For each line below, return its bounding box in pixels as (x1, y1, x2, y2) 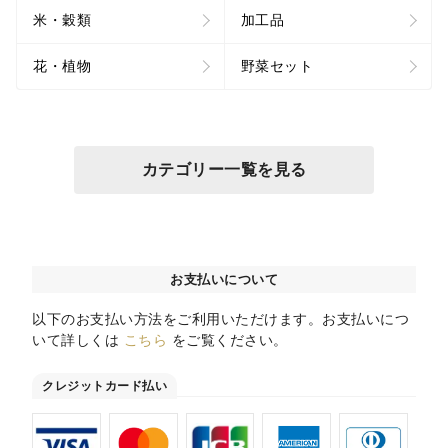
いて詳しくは (32, 331, 124, 348)
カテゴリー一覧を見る (141, 160, 307, 178)
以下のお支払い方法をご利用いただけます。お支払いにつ (32, 310, 409, 327)
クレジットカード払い (42, 378, 167, 393)
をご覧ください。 (167, 331, 288, 348)
